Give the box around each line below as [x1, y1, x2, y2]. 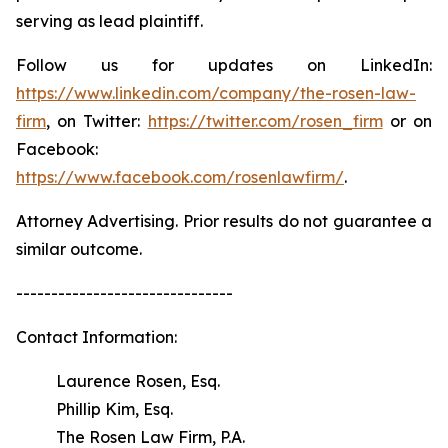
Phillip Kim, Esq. [56, 399, 173, 419]
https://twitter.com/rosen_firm [147, 111, 383, 131]
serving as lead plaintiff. [16, 11, 203, 31]
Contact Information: [16, 327, 177, 347]
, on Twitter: [46, 111, 148, 131]
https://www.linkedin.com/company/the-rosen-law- [16, 83, 416, 103]
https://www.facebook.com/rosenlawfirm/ [16, 167, 344, 187]
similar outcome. [16, 239, 142, 259]
